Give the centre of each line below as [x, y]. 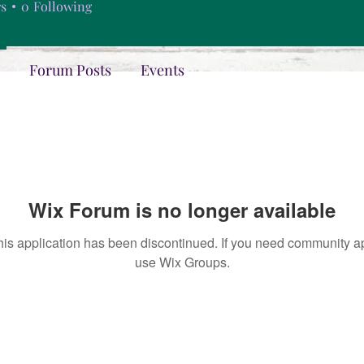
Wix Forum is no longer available [182, 210]
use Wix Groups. [182, 262]
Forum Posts [70, 70]
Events [162, 70]
